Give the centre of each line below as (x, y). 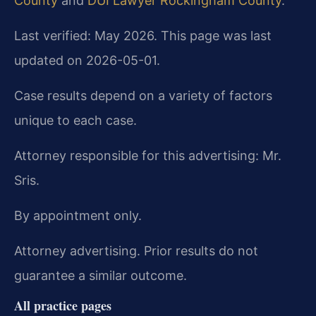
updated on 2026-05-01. (87, 60)
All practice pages (63, 305)
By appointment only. (78, 215)
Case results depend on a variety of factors (143, 95)
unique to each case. (75, 120)
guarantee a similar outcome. (101, 275)
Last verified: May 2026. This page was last (143, 35)
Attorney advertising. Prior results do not (136, 250)
